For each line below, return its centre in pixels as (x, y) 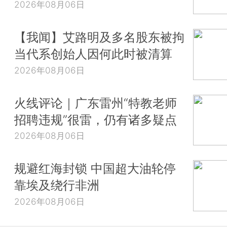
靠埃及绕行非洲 (57, 185)
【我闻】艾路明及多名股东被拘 (99, 37)
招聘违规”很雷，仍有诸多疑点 (96, 119)
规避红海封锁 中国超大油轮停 (95, 168)
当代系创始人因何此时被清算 (93, 54)
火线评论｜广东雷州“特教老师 (96, 103)
